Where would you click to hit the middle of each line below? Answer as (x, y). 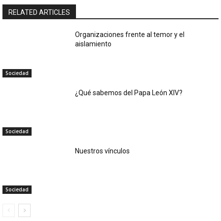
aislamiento (93, 44)
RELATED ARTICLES (39, 12)
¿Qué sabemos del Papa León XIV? (129, 92)
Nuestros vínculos (103, 151)
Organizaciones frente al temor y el (130, 34)
